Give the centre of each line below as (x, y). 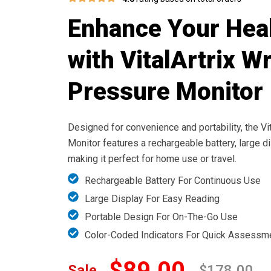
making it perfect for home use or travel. (152, 158)
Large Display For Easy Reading (152, 198)
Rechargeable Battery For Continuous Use (173, 180)
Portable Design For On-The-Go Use (161, 217)
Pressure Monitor (165, 91)
